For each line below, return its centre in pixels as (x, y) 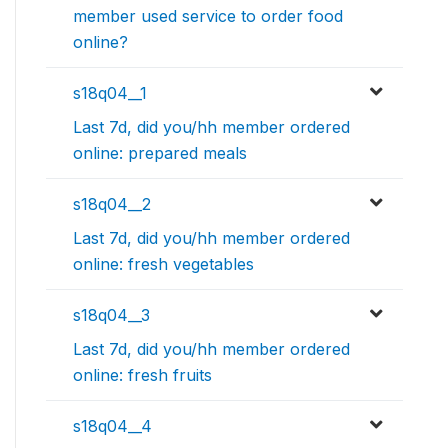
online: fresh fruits (142, 374)
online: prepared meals (160, 152)
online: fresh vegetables (163, 263)
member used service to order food (208, 15)
